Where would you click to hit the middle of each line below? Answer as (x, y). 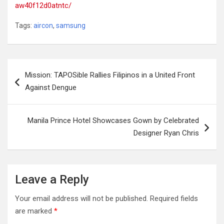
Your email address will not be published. (81, 199)
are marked (34, 211)
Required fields (174, 199)
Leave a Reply (52, 180)
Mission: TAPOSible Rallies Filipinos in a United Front (110, 75)
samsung (71, 26)
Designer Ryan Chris (166, 133)
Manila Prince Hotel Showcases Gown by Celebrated (113, 121)
